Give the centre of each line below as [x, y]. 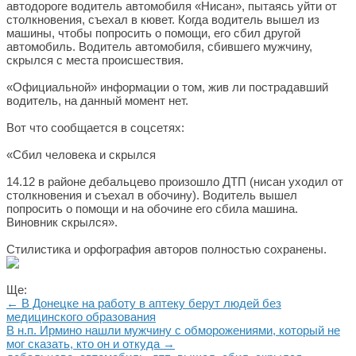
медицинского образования [81, 317]
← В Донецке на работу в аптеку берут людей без [144, 303]
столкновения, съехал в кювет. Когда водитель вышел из [163, 19]
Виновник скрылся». [62, 222]
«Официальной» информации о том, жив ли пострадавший [167, 87]
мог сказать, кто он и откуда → [91, 344]
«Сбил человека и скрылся [83, 155]
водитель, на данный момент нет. [99, 101]
